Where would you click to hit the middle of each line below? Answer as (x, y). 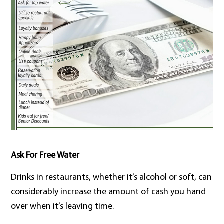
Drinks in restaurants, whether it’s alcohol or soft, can (112, 177)
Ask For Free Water (45, 155)
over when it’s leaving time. (63, 206)
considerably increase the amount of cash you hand (109, 192)
